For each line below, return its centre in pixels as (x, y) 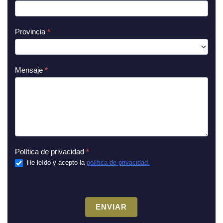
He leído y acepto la (56, 162)
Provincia (31, 31)
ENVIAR (111, 207)
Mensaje (30, 70)
